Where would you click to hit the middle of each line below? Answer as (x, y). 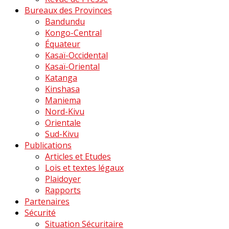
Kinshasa (62, 89)
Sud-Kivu (62, 134)
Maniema (63, 100)
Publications (48, 145)
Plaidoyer (63, 179)
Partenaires (47, 201)
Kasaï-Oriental (72, 66)
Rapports (63, 190)
